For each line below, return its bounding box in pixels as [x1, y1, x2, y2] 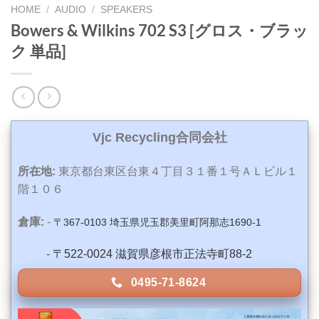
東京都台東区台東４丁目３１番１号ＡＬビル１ [56, 164, 298, 177]
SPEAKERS [100, 4, 153, 15]
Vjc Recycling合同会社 [92, 130, 227, 145]
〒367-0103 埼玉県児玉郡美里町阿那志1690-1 [53, 216, 261, 228]
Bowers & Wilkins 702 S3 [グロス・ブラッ [11, 21, 308, 41]
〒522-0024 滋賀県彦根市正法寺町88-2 [53, 248, 252, 261]
